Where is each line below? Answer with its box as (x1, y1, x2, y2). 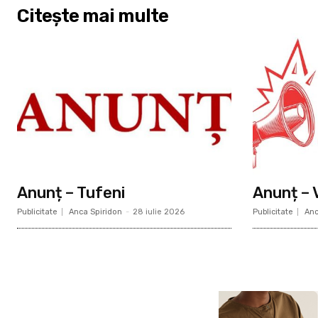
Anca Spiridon (69, 207, 122, 217)
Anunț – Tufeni (17, 183, 125, 203)
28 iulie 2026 (133, 207, 185, 217)
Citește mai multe (17, 5, 168, 28)
